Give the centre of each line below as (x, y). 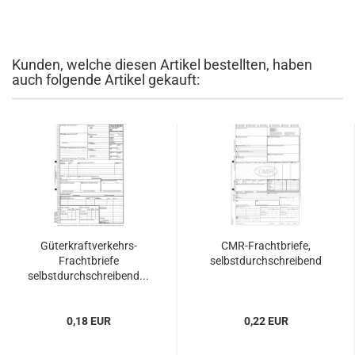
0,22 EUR (266, 321)
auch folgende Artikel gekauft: (106, 80)
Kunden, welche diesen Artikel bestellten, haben (162, 65)
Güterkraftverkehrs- (88, 246)
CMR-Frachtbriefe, (266, 246)
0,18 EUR (88, 321)
